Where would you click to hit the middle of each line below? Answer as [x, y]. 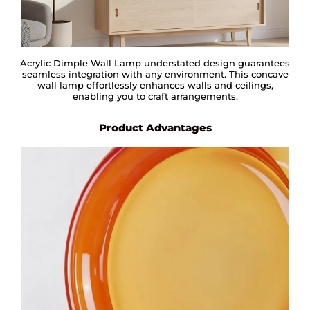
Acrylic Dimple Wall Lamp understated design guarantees [155, 63]
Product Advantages [155, 127]
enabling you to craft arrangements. [155, 96]
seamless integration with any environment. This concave [155, 74]
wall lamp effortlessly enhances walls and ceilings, [155, 85]
